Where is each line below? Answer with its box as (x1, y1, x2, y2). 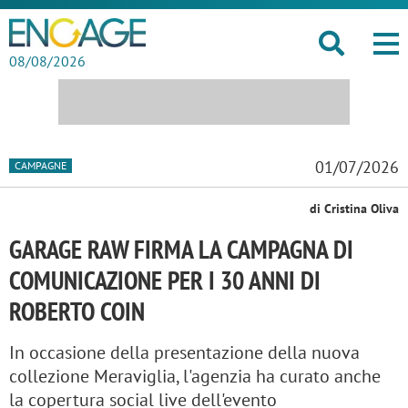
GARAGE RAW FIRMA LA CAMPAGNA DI (9, 232, 353, 266)
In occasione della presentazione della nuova (9, 341, 360, 364)
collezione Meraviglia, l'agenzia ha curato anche (9, 364, 381, 388)
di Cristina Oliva (310, 200, 399, 217)
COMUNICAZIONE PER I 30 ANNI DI (9, 263, 321, 297)
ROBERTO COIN (9, 294, 145, 328)
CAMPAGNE (15, 158, 66, 172)
